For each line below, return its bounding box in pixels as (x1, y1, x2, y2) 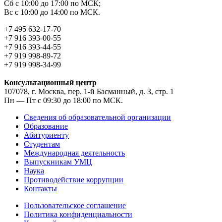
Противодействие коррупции (24, 175, 123, 184)
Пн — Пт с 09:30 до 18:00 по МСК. (4, 96, 123, 105)
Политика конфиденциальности (24, 210, 132, 219)
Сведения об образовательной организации (24, 112, 171, 121)
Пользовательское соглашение (24, 201, 126, 210)
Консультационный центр (4, 78, 97, 87)
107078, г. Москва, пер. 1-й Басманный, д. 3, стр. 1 (4, 87, 174, 96)
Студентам (24, 139, 60, 148)
